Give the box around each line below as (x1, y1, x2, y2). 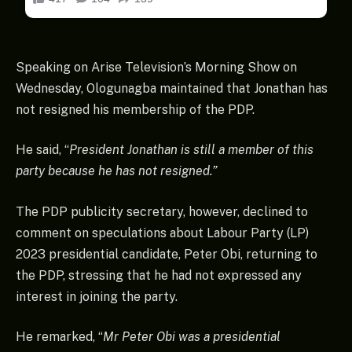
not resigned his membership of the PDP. (16, 101, 255, 117)
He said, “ (16, 142, 69, 158)
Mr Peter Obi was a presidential (103, 329, 280, 345)
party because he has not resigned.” (16, 163, 221, 179)
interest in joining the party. (16, 288, 178, 304)
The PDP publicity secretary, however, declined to (16, 203, 308, 219)
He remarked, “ (16, 329, 103, 345)
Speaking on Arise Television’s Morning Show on (16, 59, 297, 75)
